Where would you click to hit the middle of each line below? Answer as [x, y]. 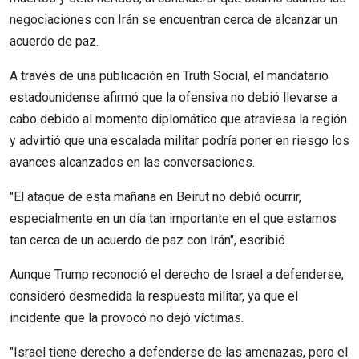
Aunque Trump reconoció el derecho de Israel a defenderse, [177, 274]
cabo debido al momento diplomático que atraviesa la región [178, 119]
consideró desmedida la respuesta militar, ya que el [154, 296]
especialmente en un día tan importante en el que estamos [173, 218]
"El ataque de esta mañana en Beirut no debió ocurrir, [155, 196]
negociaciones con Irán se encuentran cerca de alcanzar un [173, 19]
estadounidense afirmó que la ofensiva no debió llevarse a [173, 97]
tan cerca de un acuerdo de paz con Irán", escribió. [149, 240]
